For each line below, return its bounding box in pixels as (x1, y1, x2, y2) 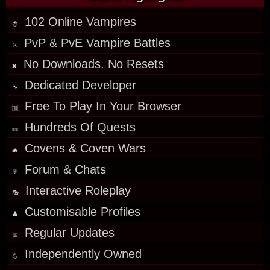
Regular (25, 226, 70, 240)
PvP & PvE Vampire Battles (24, 36, 171, 50)
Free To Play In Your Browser (25, 99, 181, 113)
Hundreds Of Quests (25, 121, 136, 134)
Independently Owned (25, 247, 142, 261)
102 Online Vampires (25, 15, 136, 29)
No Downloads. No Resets (24, 57, 164, 71)
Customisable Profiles (25, 205, 140, 219)
